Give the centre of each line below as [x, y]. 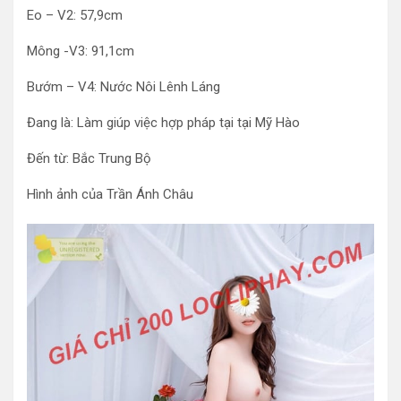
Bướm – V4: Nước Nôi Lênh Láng [124, 86]
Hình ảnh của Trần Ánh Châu [110, 194]
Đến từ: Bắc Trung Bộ [89, 158]
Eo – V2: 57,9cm [75, 15]
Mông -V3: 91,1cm [81, 51]
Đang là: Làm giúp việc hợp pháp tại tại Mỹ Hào [163, 122]
